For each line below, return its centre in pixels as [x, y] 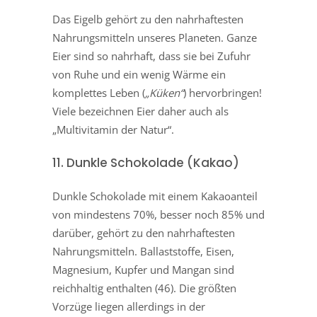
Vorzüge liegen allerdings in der [129, 307]
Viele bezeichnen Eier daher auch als [140, 111]
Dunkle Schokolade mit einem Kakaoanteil [155, 196]
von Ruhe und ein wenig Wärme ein [139, 75]
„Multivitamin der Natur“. [113, 130]
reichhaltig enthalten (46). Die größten [144, 288]
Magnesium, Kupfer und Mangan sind [143, 270]
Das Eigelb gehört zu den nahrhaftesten [148, 19]
